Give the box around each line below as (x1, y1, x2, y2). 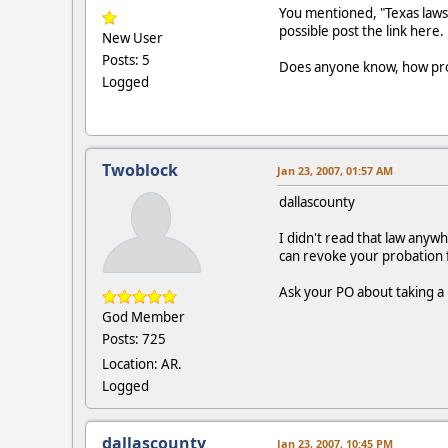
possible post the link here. (279, 21, 444, 40)
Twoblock (102, 158, 178, 181)
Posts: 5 (102, 50, 150, 69)
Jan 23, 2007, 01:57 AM (277, 162, 393, 178)
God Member (102, 307, 185, 326)
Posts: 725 (102, 329, 166, 348)
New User (102, 28, 163, 47)
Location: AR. (102, 354, 182, 373)
